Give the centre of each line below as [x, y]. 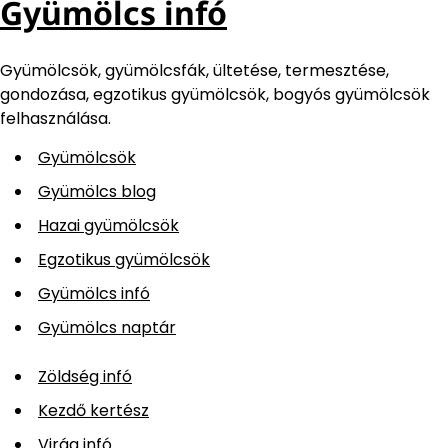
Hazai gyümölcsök [108, 226]
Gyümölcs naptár [107, 328]
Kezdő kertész [93, 411]
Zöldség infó [85, 377]
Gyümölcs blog [97, 192]
